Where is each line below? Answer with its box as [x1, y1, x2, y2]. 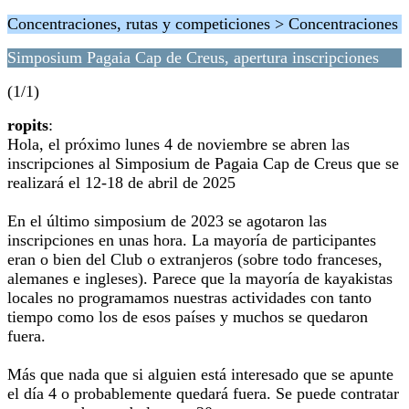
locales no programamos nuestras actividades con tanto [7, 288, 372, 307]
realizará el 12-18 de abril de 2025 [7, 173, 236, 192]
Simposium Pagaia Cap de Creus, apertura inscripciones [7, 48, 379, 67]
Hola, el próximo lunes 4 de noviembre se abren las [7, 135, 350, 153]
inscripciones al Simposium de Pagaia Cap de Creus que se [7, 154, 399, 173]
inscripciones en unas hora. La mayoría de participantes [7, 231, 376, 249]
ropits [7, 116, 48, 134]
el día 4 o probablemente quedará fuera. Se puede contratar [7, 384, 399, 403]
